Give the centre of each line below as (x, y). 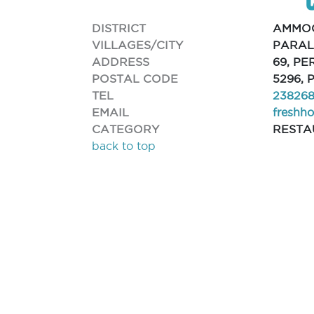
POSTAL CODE (135, 78)
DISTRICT (119, 28)
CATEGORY (126, 129)
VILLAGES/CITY (138, 45)
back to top (124, 146)
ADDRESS (121, 61)
